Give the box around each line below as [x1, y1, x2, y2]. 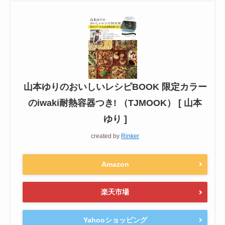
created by [91, 133, 121, 140]
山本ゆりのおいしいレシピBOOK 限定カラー [23, 82, 207, 92]
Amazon [101, 160, 129, 168]
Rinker [121, 133, 139, 140]
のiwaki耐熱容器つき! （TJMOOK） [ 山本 [28, 98, 202, 108]
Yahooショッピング [83, 215, 147, 224]
